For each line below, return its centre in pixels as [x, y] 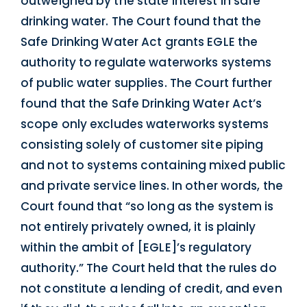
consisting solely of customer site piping [142, 144]
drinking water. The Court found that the [141, 21]
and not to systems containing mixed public [153, 165]
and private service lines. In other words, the [152, 185]
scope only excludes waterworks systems [145, 124]
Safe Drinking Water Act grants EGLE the [139, 41]
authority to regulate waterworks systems [146, 62]
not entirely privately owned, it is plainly [138, 226]
